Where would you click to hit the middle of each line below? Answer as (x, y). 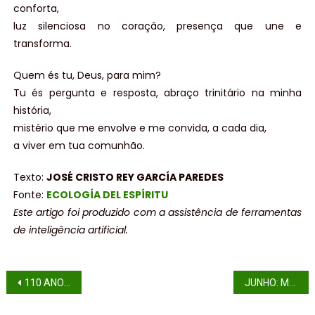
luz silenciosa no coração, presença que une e (157, 26)
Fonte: (30, 195)
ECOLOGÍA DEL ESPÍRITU (107, 195)
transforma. (42, 44)
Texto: (30, 178)
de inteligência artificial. (70, 230)
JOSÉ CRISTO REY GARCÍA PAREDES (135, 178)
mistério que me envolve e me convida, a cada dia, (140, 128)
